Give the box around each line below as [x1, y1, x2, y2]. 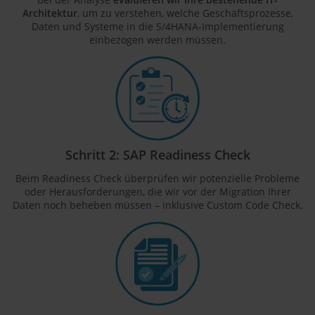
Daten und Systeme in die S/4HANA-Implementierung [31, 19, 284, 33]
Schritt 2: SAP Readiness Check [65, 145, 250, 163]
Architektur [22, 6, 77, 20]
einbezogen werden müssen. [89, 32, 226, 46]
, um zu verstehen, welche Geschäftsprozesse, [77, 6, 293, 20]
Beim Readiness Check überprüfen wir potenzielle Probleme [15, 171, 300, 185]
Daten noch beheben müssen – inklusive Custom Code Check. [12, 198, 303, 212]
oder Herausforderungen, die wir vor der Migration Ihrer [24, 184, 291, 198]
